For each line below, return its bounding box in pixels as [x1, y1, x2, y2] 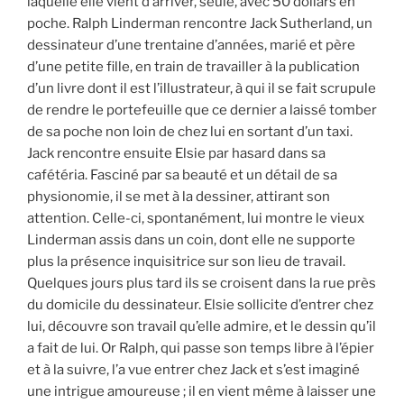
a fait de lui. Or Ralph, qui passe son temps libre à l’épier [27, 339, 374, 356]
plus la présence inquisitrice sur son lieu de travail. [27, 252, 345, 270]
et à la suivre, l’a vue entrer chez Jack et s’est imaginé [27, 361, 360, 378]
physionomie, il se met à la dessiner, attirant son [27, 188, 330, 205]
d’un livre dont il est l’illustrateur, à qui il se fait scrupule [27, 79, 376, 96]
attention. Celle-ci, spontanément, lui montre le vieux [27, 209, 364, 226]
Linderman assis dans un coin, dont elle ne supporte [27, 231, 355, 248]
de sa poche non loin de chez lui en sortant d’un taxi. [27, 123, 353, 140]
